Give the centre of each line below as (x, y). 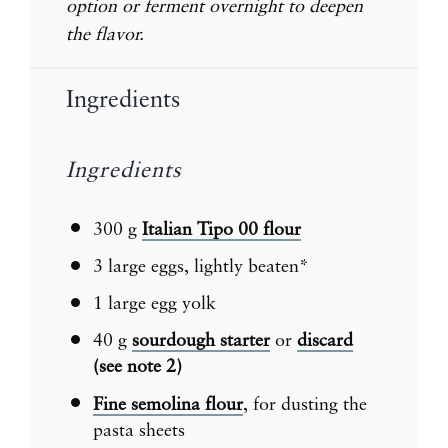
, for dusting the (305, 404)
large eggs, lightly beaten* (208, 266)
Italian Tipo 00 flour (221, 229)
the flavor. (107, 34)
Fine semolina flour (168, 404)
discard (325, 341)
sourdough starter (201, 341)
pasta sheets (139, 430)
